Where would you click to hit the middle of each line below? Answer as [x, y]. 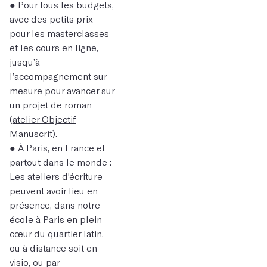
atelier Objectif [44, 119]
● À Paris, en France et [57, 148]
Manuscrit [31, 133]
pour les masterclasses [59, 33]
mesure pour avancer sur [62, 90]
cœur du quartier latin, [57, 233]
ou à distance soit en [53, 248]
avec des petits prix [51, 19]
